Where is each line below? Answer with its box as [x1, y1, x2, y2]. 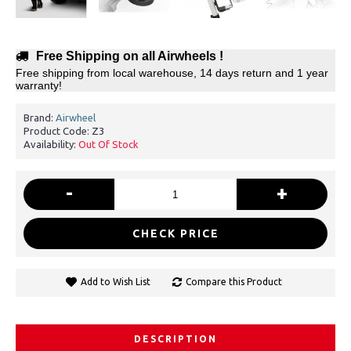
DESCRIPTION [134, 334, 217, 344]
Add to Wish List [80, 277, 150, 287]
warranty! [16, 79, 62, 92]
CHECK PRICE [132, 227, 219, 240]
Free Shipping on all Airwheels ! [36, 49, 223, 63]
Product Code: [24, 125, 92, 136]
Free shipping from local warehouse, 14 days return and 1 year [16, 67, 328, 79]
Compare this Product [185, 277, 282, 287]
